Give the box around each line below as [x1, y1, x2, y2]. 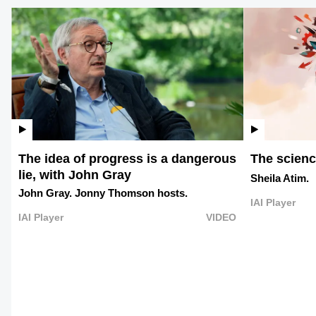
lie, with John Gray [18, 167, 131, 182]
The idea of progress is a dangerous [18, 151, 236, 166]
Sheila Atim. [250, 171, 309, 184]
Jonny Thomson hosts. [75, 186, 188, 199]
